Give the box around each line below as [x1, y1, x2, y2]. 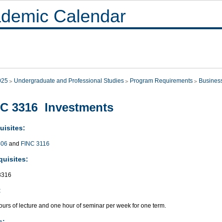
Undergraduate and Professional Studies [14, 77, 124, 84]
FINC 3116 [21, 140, 50, 147]
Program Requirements [130, 77, 193, 84]
